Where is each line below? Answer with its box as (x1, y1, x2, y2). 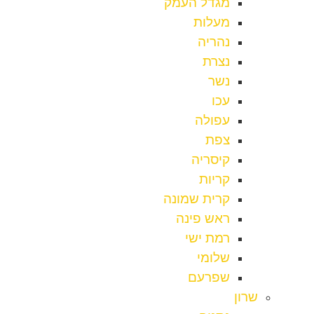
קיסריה (191, 152, 230, 168)
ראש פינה (176, 211, 230, 226)
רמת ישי (185, 231, 230, 246)
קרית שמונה (163, 191, 230, 207)
